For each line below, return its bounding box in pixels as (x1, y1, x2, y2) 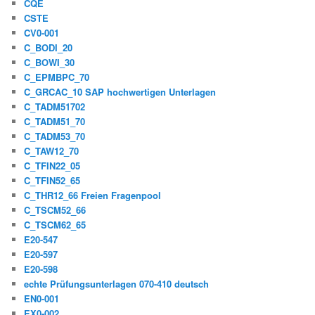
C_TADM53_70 (24, 129, 86, 143)
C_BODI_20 (24, 41, 73, 55)
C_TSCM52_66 (24, 203, 86, 217)
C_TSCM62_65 (24, 218, 86, 232)
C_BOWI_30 (24, 56, 75, 70)
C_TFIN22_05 (24, 159, 81, 173)
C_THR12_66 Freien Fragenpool (24, 188, 162, 202)
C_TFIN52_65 (24, 174, 81, 188)
